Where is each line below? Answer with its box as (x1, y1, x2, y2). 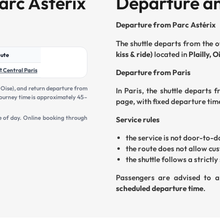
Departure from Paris (116, 67, 191, 77)
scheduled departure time (116, 184, 203, 193)
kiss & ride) (116, 49, 153, 59)
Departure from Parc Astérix (116, 20, 216, 30)
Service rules (116, 115, 160, 125)
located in (153, 49, 189, 59)
